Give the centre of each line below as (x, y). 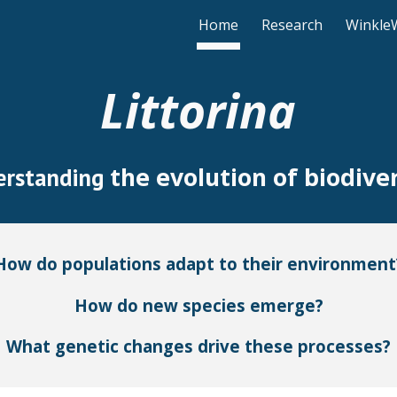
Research (292, 25)
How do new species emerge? (198, 305)
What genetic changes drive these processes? (198, 346)
